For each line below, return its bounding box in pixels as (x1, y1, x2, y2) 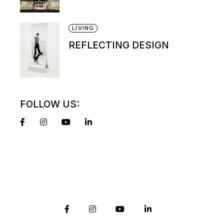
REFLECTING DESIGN (68, 39, 169, 51)
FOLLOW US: (20, 98, 80, 110)
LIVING (72, 24, 94, 31)
